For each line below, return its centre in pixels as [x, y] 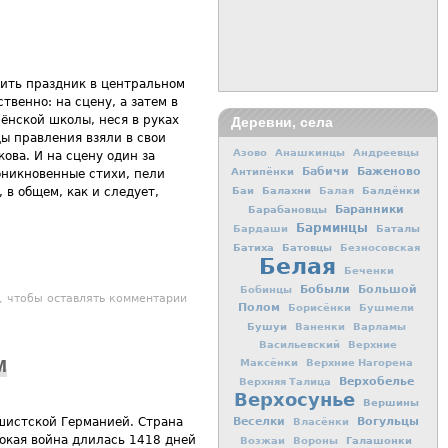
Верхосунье [294, 399]
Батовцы [306, 246]
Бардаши [260, 228]
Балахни [286, 189]
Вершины [390, 401]
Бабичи [325, 171]
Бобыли [324, 288]
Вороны [315, 440]
